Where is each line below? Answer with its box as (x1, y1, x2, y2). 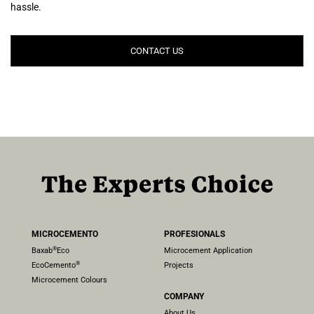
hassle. (11, 1, 41, 13)
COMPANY (164, 291, 204, 301)
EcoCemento (31, 260, 76, 270)
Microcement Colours (31, 275, 107, 285)
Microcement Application (164, 245, 252, 255)
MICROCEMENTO (31, 228, 98, 239)
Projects (164, 260, 193, 270)
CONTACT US (130, 46, 184, 56)
